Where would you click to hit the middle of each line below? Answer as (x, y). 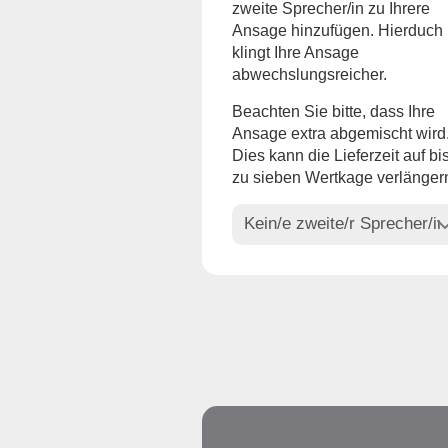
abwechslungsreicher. (309, 74)
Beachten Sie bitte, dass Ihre (333, 111)
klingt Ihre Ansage (295, 52)
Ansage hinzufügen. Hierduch (337, 30)
